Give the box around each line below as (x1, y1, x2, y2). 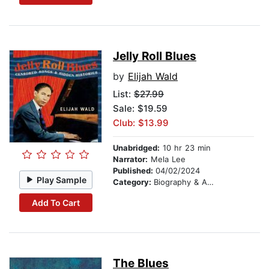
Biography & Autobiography (154, 177, 207, 187)
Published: (113, 166, 156, 176)
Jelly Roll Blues (113, 49, 196, 64)
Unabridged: (113, 143, 160, 153)
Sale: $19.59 (113, 103, 168, 115)
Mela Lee (148, 154, 186, 165)
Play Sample (37, 174, 87, 185)
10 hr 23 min (160, 143, 211, 153)
